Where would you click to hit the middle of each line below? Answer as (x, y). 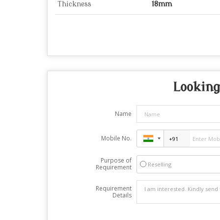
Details (122, 195)
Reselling (159, 165)
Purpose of (116, 161)
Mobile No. (116, 138)
